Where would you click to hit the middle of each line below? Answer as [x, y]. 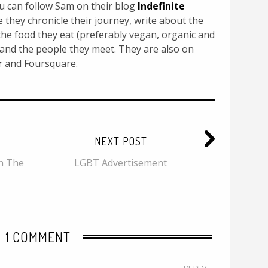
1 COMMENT [38, 237]
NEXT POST [121, 141]
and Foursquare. [40, 63]
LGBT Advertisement [121, 162]
